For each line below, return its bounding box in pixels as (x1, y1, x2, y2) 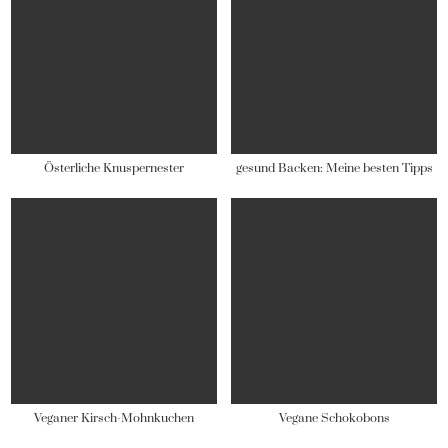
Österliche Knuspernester (43, 160, 184, 176)
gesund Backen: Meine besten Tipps (235, 160, 433, 176)
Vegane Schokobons (278, 411, 390, 427)
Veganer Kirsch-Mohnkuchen (33, 411, 194, 427)
